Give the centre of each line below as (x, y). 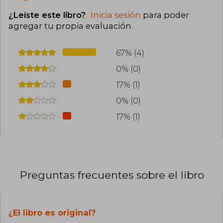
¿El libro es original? (52, 212)
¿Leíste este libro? (48, 15)
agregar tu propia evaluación (70, 26)
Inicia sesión (116, 15)
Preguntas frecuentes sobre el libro (112, 175)
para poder (165, 15)
